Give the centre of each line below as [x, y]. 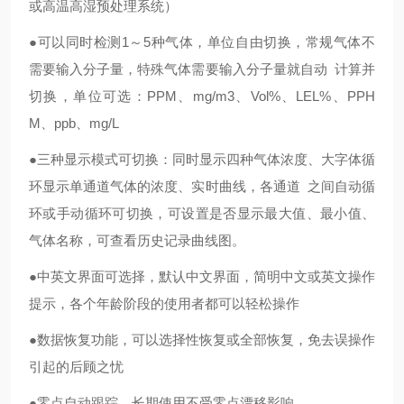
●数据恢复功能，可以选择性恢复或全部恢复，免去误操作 [202, 340]
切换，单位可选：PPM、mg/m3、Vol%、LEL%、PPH [202, 96]
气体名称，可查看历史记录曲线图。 [137, 240]
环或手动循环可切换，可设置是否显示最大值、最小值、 [202, 213]
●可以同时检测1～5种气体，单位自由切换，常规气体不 [202, 42]
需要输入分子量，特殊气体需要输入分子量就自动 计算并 [202, 69]
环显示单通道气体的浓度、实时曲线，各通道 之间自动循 [202, 186]
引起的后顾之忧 [76, 367]
